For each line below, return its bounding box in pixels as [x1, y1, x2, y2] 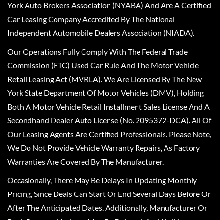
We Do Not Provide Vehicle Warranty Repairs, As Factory [7, 142, 200, 152]
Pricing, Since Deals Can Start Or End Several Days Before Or [7, 189, 211, 198]
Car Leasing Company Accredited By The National [7, 14, 175, 24]
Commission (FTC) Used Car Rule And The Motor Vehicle [7, 60, 199, 70]
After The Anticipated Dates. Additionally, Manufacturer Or [7, 202, 207, 212]
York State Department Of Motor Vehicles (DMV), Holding [7, 87, 204, 97]
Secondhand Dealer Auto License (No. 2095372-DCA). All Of [7, 115, 211, 125]
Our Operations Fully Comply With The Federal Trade [7, 46, 188, 56]
